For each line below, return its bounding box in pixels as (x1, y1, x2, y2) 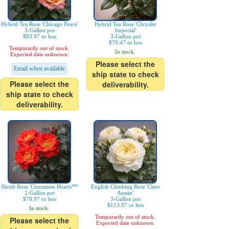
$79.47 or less (108, 39, 142, 45)
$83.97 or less (22, 33, 56, 39)
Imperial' (114, 27, 136, 33)
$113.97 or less (107, 202, 144, 208)
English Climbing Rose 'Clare (90, 184, 160, 190)
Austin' (117, 190, 133, 196)
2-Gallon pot (24, 190, 55, 196)
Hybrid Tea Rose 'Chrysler (94, 21, 156, 27)
